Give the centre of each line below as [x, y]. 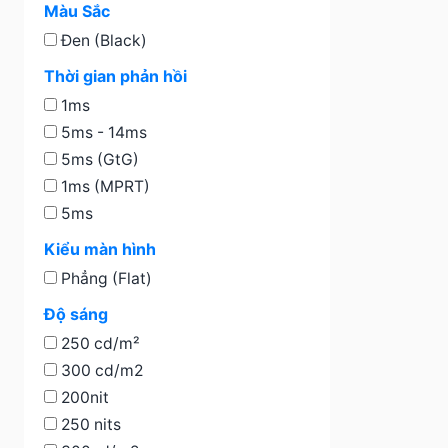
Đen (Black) [102, 40]
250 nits [89, 424]
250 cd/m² [98, 343]
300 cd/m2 [100, 370]
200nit [83, 397]
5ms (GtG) [98, 159]
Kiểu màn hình [100, 249]
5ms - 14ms [102, 132]
